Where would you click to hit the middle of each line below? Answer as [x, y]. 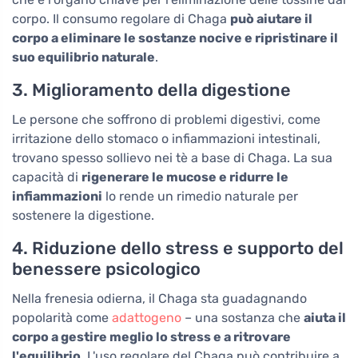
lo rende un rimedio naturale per [200, 196]
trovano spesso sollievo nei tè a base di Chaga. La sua [172, 157]
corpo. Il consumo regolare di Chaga [121, 18]
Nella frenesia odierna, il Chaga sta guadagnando [159, 298]
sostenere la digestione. [83, 215]
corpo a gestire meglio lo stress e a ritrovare [151, 336]
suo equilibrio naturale [84, 57]
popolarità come [62, 317]
